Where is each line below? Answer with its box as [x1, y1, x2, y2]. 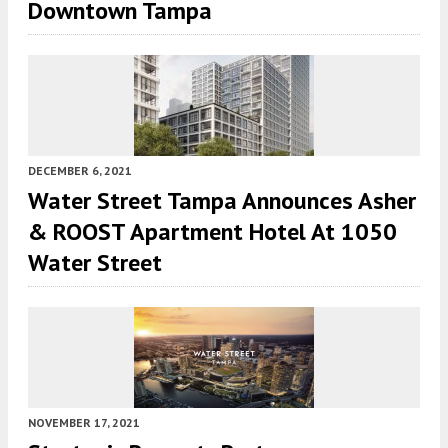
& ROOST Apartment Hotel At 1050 [28, 215, 397, 247]
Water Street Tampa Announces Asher [28, 184, 416, 216]
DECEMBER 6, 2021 [28, 162, 132, 178]
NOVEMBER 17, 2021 [28, 414, 140, 430]
